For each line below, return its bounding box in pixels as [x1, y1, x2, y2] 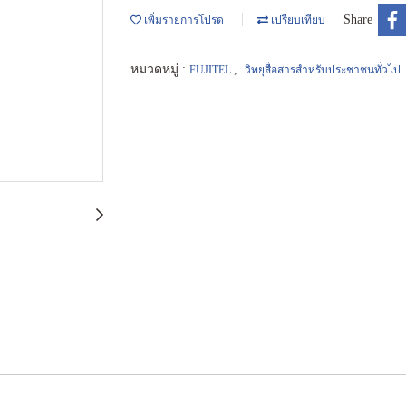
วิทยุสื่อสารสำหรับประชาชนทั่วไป [245, 63, 401, 76]
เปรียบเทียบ [268, 14, 325, 27]
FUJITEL [189, 63, 234, 76]
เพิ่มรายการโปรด [141, 14, 224, 27]
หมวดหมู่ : [130, 62, 189, 76]
